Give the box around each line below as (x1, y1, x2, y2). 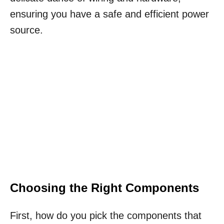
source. (10, 24, 43, 36)
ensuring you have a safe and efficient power (10, 8, 209, 20)
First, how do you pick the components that (10, 210, 201, 221)
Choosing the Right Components (10, 181, 199, 195)
